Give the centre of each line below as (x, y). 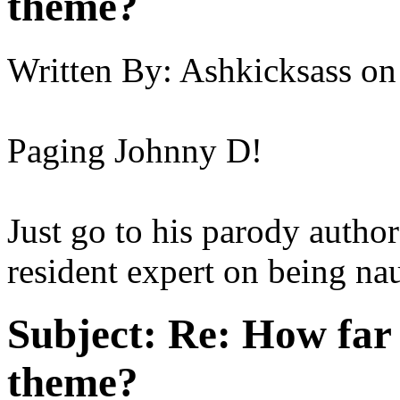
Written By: (90, 70)
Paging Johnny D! (135, 150)
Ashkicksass (266, 70)
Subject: (82, 334)
